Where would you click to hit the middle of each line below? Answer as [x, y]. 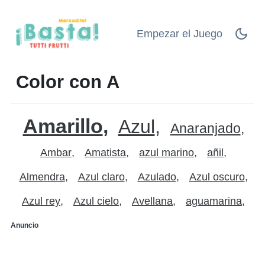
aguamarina [214, 201]
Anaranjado [205, 128]
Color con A [68, 81]
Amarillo [63, 126]
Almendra [42, 177]
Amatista [105, 152]
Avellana [152, 201]
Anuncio [25, 225]
